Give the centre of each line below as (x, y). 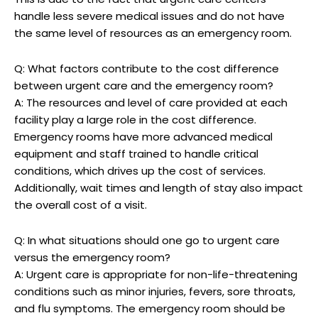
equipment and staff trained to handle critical (136, 153)
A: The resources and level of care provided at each (151, 102)
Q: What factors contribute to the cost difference (147, 68)
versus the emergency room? (92, 257)
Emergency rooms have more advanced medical (143, 136)
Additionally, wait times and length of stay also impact (159, 187)
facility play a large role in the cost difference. (135, 119)
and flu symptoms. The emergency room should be (150, 308)
